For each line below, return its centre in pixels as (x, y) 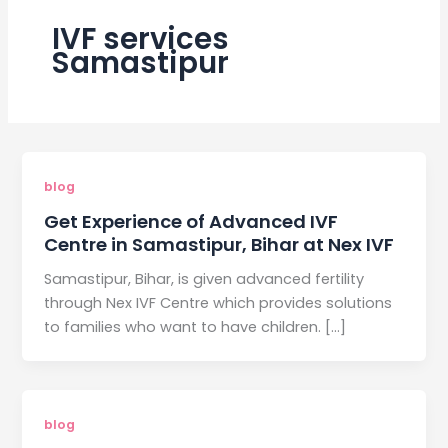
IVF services (140, 38)
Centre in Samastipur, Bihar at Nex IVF (219, 245)
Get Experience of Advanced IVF (191, 222)
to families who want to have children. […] (195, 327)
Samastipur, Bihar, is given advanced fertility (204, 279)
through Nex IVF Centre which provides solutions (218, 303)
